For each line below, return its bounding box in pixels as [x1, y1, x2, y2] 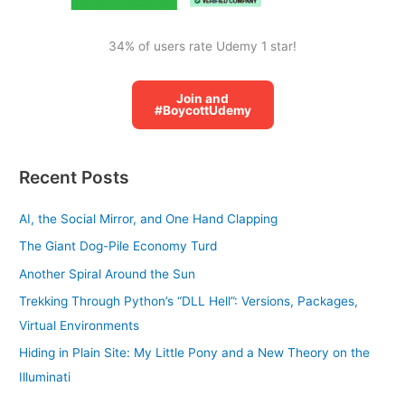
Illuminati [19, 370, 71, 385]
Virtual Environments [19, 318, 140, 333]
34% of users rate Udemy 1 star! [108, 39, 297, 54]
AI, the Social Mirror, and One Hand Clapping [19, 211, 278, 226]
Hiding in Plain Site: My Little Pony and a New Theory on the [19, 345, 371, 361]
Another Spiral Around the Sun [19, 266, 196, 281]
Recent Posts [19, 165, 130, 188]
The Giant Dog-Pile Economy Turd [19, 239, 218, 254]
